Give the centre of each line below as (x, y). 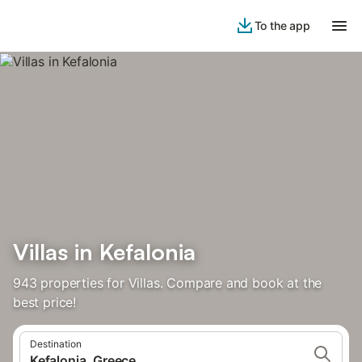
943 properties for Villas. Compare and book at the (168, 283)
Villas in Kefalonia (104, 252)
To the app (282, 25)
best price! (45, 302)
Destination (56, 344)
